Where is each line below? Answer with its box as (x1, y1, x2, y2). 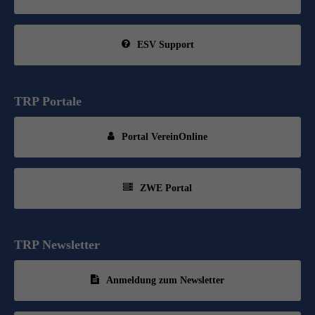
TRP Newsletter (14, 237, 100, 252)
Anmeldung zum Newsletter (106, 274, 224, 285)
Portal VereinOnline (122, 131, 207, 142)
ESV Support (136, 39, 194, 50)
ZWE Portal (140, 182, 192, 193)
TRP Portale (14, 94, 82, 108)
